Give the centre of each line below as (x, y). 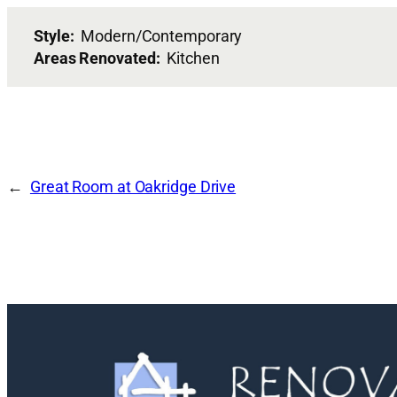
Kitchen (193, 58)
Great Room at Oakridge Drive (133, 186)
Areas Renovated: (101, 58)
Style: (58, 35)
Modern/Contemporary (162, 35)
